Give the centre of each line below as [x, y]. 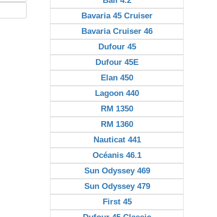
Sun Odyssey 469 [117, 171]
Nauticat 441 [117, 140]
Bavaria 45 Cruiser [117, 16]
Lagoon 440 [117, 93]
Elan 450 [117, 78]
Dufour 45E [117, 62]
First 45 [117, 202]
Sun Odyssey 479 [117, 186]
